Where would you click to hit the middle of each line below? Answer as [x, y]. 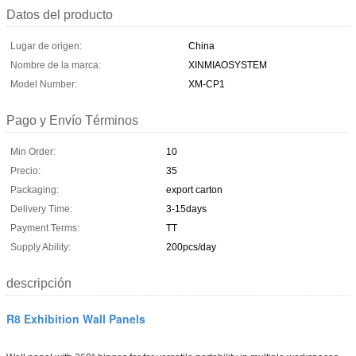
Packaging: [35, 190]
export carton [194, 190]
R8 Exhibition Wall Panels [76, 318]
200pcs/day [191, 247]
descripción [39, 283]
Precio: [25, 170]
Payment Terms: [45, 228]
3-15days [186, 209]
